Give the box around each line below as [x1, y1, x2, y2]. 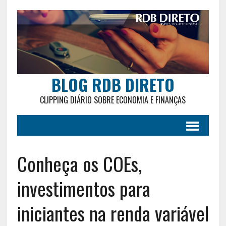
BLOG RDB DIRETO [51, 72, 175, 96]
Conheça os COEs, [17, 149, 142, 178]
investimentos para [17, 174, 150, 202]
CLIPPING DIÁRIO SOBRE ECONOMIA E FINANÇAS [40, 93, 186, 106]
